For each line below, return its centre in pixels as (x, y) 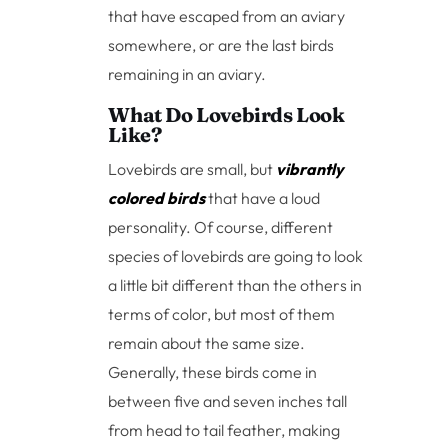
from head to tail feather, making (224, 429)
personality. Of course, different (221, 226)
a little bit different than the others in (235, 284)
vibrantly (310, 168)
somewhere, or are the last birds (221, 44)
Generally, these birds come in (213, 371)
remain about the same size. (207, 342)
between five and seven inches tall (228, 400)
